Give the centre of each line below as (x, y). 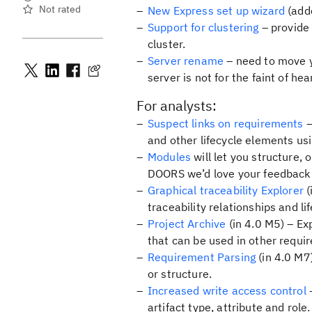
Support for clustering (203, 27)
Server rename (186, 61)
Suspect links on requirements (226, 123)
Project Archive (187, 224)
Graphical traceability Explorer (226, 190)
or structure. (180, 274)
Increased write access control (227, 290)
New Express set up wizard (217, 10)
